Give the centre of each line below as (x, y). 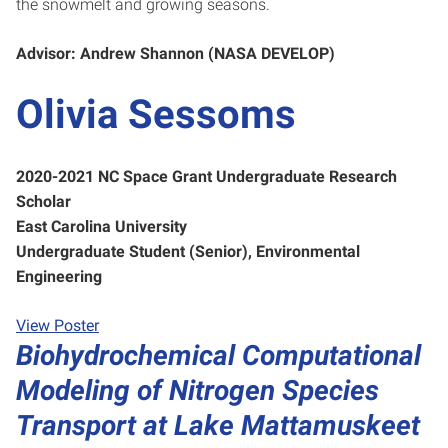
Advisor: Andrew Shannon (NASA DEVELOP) (177, 53)
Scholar (43, 201)
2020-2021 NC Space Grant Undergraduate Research (206, 176)
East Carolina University (101, 226)
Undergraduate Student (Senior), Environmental (188, 251)
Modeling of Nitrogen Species (197, 390)
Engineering (59, 276)
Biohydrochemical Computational (218, 355)
